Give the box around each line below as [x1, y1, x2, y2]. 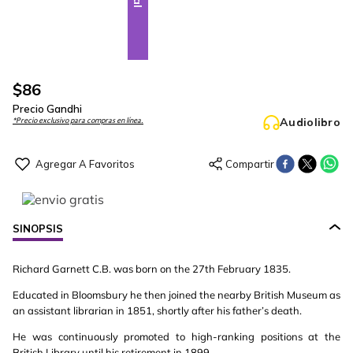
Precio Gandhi [13, 102, 82, 115]
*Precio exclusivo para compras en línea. [13, 117, 143, 124]
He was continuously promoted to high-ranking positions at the [13, 330, 340, 343]
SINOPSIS [13, 222, 63, 235]
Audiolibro [280, 115, 340, 129]
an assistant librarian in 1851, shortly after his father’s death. [13, 304, 302, 317]
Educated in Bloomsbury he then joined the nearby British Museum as [13, 288, 340, 301]
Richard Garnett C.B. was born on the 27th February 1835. [13, 262, 291, 275]
